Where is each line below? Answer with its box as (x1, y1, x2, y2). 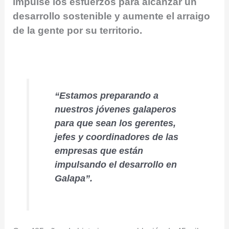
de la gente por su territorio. (13, 25, 143, 36)
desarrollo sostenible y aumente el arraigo (13, 10, 211, 21)
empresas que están (55, 146, 144, 156)
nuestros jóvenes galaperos (55, 104, 177, 115)
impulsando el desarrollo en (55, 159, 177, 170)
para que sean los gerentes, (55, 118, 176, 129)
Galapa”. (55, 173, 93, 184)
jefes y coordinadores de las (55, 132, 179, 143)
